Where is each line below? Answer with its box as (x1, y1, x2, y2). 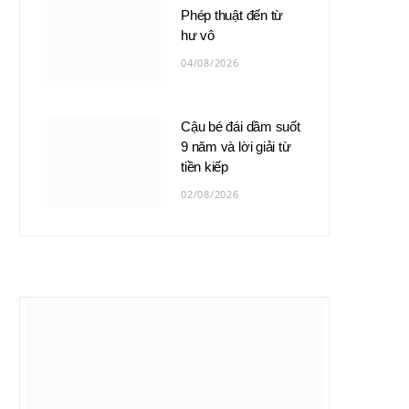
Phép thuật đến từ (181, 6, 284, 23)
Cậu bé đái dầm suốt (181, 118, 300, 134)
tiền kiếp (181, 158, 228, 174)
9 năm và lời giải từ (181, 138, 291, 154)
